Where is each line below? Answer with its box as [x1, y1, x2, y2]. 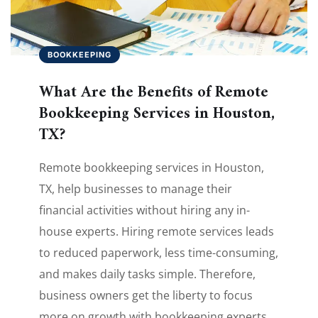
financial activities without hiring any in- [39, 202, 250, 219]
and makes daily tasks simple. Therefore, [39, 266, 256, 283]
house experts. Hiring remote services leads [39, 224, 274, 240]
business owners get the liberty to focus [39, 287, 253, 304]
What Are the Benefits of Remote [39, 79, 268, 107]
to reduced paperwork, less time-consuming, [39, 245, 278, 261]
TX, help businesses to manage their [39, 181, 232, 197]
